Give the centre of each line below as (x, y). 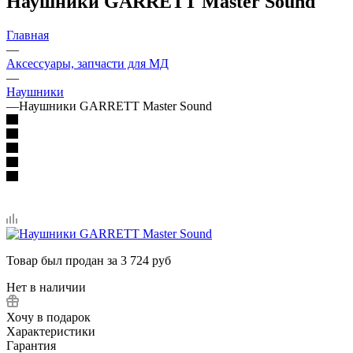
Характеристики (51, 331)
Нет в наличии (46, 287)
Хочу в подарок (48, 317)
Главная (28, 35)
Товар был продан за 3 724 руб (89, 260)
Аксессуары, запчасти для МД (87, 63)
